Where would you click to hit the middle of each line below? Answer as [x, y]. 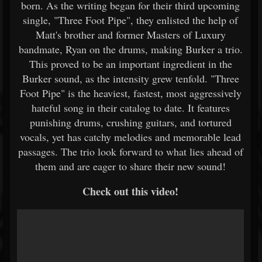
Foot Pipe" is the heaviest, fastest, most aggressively [130, 93]
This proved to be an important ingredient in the [130, 64]
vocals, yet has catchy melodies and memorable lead [130, 137]
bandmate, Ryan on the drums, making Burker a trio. [130, 49]
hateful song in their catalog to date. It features [130, 108]
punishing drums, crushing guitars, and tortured [130, 122]
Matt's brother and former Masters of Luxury [130, 35]
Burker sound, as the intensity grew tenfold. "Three [130, 78]
